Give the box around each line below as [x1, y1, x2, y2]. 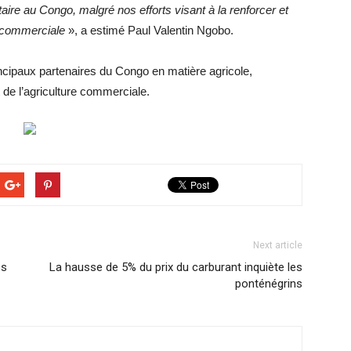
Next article [253, 240, 302, 251]
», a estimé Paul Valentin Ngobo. [65, 24, 233, 37]
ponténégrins [235, 277, 302, 291]
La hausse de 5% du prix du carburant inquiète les [49, 260, 302, 274]
